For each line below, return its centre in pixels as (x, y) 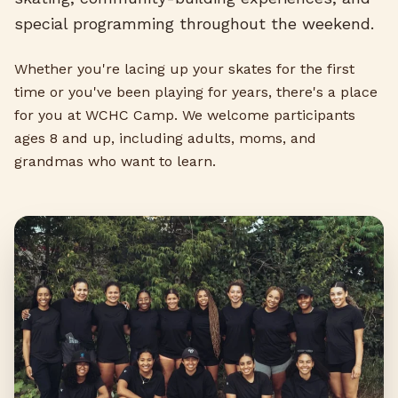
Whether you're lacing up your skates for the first (184, 69)
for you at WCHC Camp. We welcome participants (185, 115)
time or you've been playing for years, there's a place (196, 92)
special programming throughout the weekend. (194, 24)
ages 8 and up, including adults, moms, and (165, 138)
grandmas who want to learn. (115, 161)
